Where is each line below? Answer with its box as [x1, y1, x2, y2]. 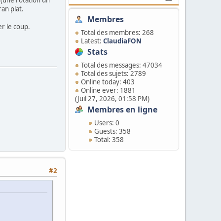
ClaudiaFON [103, 37, 142, 45]
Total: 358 [94, 135, 124, 144]
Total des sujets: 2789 [81, 69, 146, 78]
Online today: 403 [81, 77, 135, 86]
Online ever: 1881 [81, 86, 136, 95]
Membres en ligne [87, 104, 157, 115]
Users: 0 [94, 118, 119, 127]
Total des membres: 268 [81, 28, 154, 37]
